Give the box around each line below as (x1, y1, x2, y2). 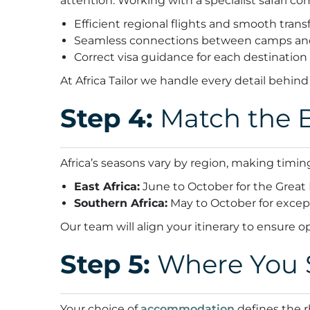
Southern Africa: (74, 197, 167, 210)
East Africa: (74, 180, 140, 194)
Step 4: (60, 102, 153, 134)
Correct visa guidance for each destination (74, 51, 307, 64)
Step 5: (60, 248, 150, 280)
